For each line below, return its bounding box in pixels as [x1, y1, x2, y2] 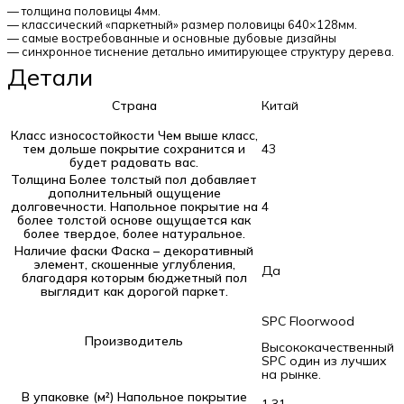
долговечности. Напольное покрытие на [10, 197, 258, 215]
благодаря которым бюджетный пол [21, 269, 247, 286]
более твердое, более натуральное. [23, 225, 245, 242]
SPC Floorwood [262, 312, 354, 329]
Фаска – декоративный [111, 242, 253, 259]
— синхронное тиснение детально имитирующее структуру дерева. [7, 43, 394, 59]
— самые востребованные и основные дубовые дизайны [7, 30, 336, 45]
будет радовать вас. [69, 153, 198, 170]
